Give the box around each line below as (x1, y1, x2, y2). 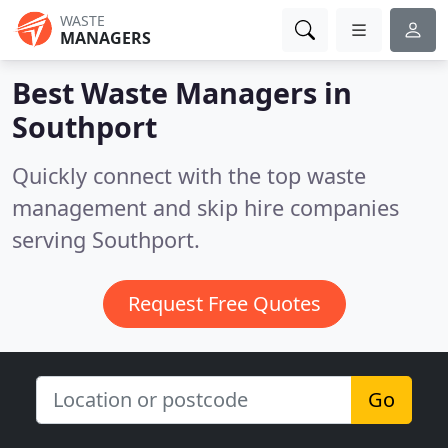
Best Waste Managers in (12, 73, 352, 112)
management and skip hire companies (12, 193, 399, 222)
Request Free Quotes (127, 290, 321, 317)
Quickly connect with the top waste (12, 161, 366, 190)
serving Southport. (12, 225, 200, 254)
